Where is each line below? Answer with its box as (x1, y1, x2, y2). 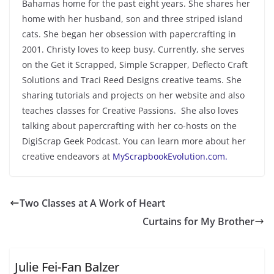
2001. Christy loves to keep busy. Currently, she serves (22, 43, 245, 55)
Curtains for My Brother (143, 214, 254, 228)
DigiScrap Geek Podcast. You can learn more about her (22, 135, 246, 147)
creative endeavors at (22, 150, 113, 162)
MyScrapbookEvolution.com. (113, 150, 228, 162)
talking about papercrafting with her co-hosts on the (22, 119, 237, 131)
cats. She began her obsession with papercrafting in (22, 28, 236, 40)
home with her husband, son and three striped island (22, 12, 243, 24)
